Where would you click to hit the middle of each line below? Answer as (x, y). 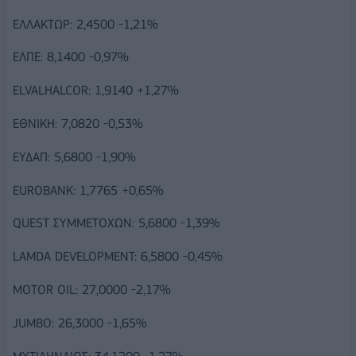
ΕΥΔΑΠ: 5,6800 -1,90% (74, 157)
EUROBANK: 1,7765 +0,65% (88, 190)
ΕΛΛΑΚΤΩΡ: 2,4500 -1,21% (85, 24)
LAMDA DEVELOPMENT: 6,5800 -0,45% (118, 257)
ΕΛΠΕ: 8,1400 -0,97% (71, 57)
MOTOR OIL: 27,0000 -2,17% (92, 290)
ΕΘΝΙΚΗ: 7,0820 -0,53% (78, 124)
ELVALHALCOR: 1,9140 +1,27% (96, 91)
